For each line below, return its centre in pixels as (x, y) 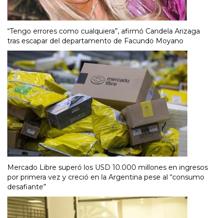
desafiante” (27, 187)
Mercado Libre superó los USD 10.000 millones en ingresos (108, 167)
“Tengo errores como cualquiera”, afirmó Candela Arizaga (104, 31)
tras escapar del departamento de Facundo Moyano (95, 41)
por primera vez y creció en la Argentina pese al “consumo (106, 177)
